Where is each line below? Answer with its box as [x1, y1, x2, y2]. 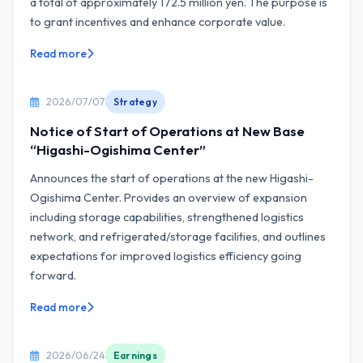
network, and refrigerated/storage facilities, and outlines [30, 229, 326, 244]
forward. [30, 268, 76, 283]
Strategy [113, 96, 157, 108]
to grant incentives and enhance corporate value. [30, 15, 285, 29]
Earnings [113, 349, 157, 361]
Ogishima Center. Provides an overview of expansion [30, 190, 307, 205]
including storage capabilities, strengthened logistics [30, 210, 304, 224]
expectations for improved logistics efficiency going [30, 249, 301, 263]
